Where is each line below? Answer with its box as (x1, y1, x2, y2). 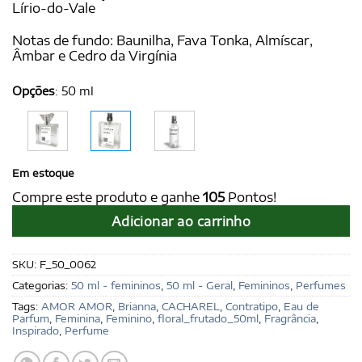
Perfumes (296, 278, 346, 292)
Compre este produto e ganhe (12, 188, 203, 205)
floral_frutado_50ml (158, 311, 259, 325)
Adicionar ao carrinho (111, 213, 251, 229)
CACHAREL (162, 299, 220, 313)
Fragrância (264, 311, 316, 325)
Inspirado (12, 323, 59, 337)
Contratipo (225, 299, 278, 313)
